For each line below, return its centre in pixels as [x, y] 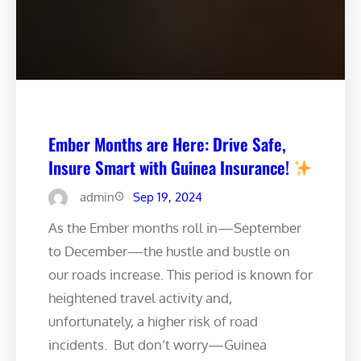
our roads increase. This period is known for [180, 274]
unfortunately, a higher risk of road [153, 321]
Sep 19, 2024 [168, 197]
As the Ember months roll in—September [175, 227]
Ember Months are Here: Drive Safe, [167, 143]
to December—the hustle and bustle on [169, 251]
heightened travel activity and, [140, 297]
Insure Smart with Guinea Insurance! [171, 167]
